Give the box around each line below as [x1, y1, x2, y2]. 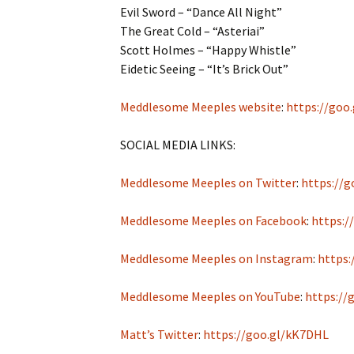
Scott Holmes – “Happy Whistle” [120, 42, 296, 58]
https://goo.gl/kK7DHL [203, 326, 329, 342]
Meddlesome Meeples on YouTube [120, 288, 300, 304]
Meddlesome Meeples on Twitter [120, 175, 296, 190]
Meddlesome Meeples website [120, 99, 281, 115]
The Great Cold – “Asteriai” [120, 23, 265, 39]
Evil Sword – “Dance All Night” [120, 4, 282, 20]
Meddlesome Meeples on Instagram [120, 250, 313, 266]
